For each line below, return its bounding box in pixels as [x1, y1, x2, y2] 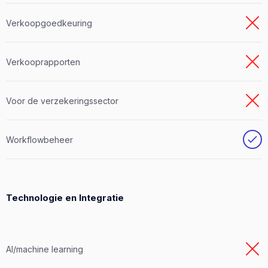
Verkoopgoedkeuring [6, 17, 92, 28]
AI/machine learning [6, 243, 83, 254]
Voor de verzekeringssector [6, 95, 118, 106]
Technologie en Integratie [6, 192, 124, 204]
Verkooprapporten [6, 56, 80, 67]
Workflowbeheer [6, 134, 73, 145]
